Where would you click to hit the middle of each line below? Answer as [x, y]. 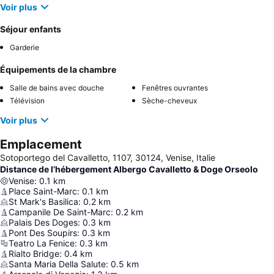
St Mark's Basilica [43, 202]
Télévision [27, 101]
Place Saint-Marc [43, 191]
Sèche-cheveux [169, 101]
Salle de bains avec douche [57, 88]
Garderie [24, 48]
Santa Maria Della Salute [57, 264]
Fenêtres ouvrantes [175, 88]
